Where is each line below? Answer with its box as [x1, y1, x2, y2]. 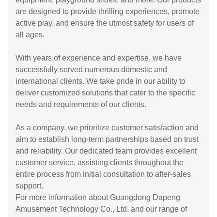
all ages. [15, 30, 45, 39]
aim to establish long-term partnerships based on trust [15, 135, 199, 143]
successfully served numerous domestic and [15, 65, 167, 74]
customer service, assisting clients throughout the [15, 158, 184, 167]
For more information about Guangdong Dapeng [15, 193, 180, 201]
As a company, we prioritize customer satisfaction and [15, 123, 199, 132]
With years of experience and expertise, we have [15, 53, 182, 62]
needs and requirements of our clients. [15, 100, 146, 108]
